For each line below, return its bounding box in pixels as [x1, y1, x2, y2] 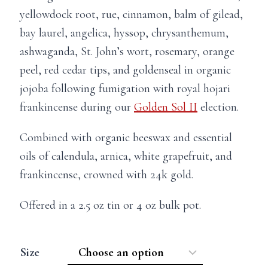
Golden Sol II [134, 100, 197, 114]
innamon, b [127, 7, 180, 22]
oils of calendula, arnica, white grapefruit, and [20, 149, 232, 163]
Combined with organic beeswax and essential [20, 130, 232, 145]
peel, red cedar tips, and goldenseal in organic [20, 63, 231, 77]
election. [197, 100, 239, 114]
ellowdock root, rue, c [25, 7, 127, 22]
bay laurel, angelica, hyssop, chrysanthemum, [20, 26, 229, 40]
